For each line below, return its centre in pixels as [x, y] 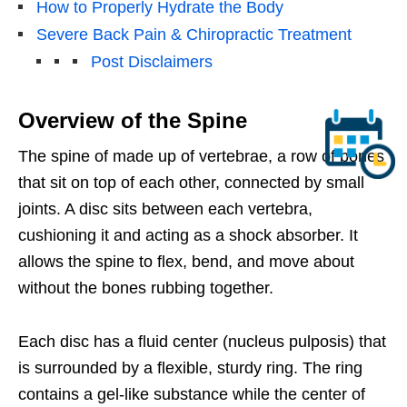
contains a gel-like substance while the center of [192, 395]
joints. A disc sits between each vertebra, [165, 209]
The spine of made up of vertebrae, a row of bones [201, 157]
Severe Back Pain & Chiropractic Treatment [194, 35]
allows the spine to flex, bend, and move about [186, 262]
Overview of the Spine [133, 121]
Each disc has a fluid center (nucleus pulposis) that [202, 342]
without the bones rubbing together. [146, 288]
